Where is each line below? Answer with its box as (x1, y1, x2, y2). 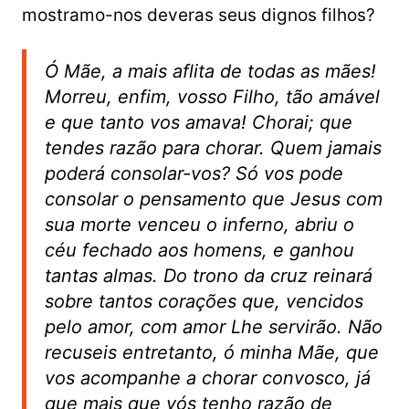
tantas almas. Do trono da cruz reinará (44, 265, 372, 288)
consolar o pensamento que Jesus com (44, 188, 383, 211)
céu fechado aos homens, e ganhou (44, 239, 354, 262)
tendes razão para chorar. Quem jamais (44, 137, 382, 160)
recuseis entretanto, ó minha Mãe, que (44, 341, 379, 364)
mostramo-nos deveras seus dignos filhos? (21, 5, 375, 26)
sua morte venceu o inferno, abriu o (44, 214, 354, 236)
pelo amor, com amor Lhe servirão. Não (44, 316, 383, 339)
